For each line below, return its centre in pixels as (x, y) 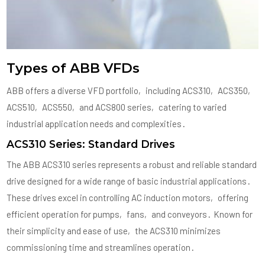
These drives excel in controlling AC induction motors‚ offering (128, 197)
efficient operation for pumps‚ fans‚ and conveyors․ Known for (130, 214)
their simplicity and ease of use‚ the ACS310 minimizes (114, 230)
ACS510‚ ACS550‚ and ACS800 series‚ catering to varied (117, 107)
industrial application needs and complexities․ (97, 123)
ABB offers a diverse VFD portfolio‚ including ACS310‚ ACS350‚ (130, 90)
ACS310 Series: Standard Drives (91, 144)
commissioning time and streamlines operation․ (101, 247)
